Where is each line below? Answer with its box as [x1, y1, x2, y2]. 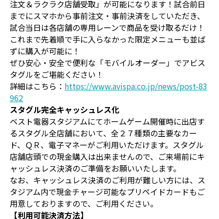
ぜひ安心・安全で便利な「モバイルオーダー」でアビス [10, 56, 205, 68]
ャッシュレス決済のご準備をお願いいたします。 [10, 162, 181, 174]
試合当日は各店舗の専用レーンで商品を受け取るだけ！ [10, 21, 205, 33]
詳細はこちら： [10, 80, 65, 92]
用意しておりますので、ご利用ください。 [10, 197, 158, 209]
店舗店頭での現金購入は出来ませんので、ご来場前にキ [10, 150, 205, 162]
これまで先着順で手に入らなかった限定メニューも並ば [10, 33, 205, 45]
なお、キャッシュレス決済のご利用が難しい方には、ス [10, 174, 205, 186]
